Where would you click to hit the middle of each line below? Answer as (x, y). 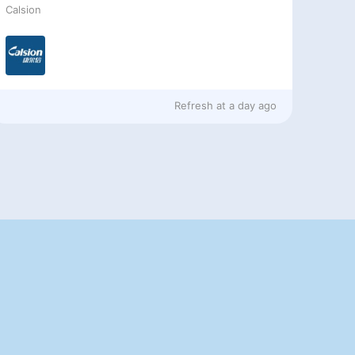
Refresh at (200, 105)
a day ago (253, 105)
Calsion (24, 10)
